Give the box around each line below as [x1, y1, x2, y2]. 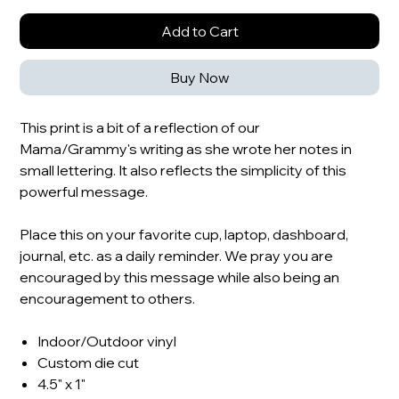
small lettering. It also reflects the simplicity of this [20, 160, 347, 179]
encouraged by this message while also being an [20, 267, 340, 286]
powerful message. [20, 182, 149, 200]
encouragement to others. [20, 289, 196, 307]
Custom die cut [37, 353, 140, 371]
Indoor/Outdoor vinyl [37, 331, 177, 350]
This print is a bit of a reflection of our [20, 118, 261, 136]
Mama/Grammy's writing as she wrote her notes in [20, 139, 353, 158]
